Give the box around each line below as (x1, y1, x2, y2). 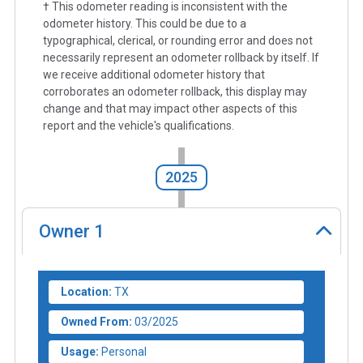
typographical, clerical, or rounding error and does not (43, 34, 313, 48)
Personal (101, 344, 147, 358)
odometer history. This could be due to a (43, 17, 246, 31)
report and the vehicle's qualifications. (43, 119, 234, 133)
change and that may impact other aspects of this (43, 102, 297, 116)
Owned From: (61, 314, 132, 328)
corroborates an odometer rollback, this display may (43, 85, 307, 99)
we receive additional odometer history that (43, 68, 265, 82)
